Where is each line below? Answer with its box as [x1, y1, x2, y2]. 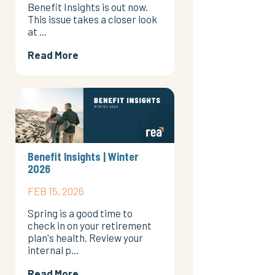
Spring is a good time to [27, 206, 133, 219]
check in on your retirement [27, 219, 152, 231]
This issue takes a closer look [27, 12, 157, 25]
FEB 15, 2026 [27, 184, 84, 197]
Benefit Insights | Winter [27, 149, 139, 163]
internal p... [27, 243, 79, 256]
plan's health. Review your [27, 231, 143, 244]
